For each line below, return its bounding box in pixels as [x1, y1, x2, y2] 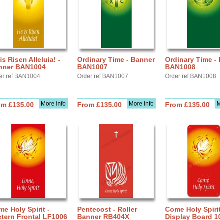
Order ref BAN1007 [77, 73, 128, 80]
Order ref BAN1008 [165, 73, 216, 80]
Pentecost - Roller [77, 205, 137, 213]
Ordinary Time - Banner [77, 55, 155, 63]
